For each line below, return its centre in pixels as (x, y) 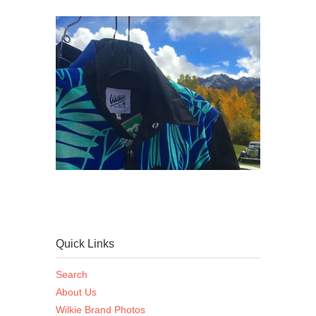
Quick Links (85, 243)
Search (72, 274)
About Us (76, 292)
